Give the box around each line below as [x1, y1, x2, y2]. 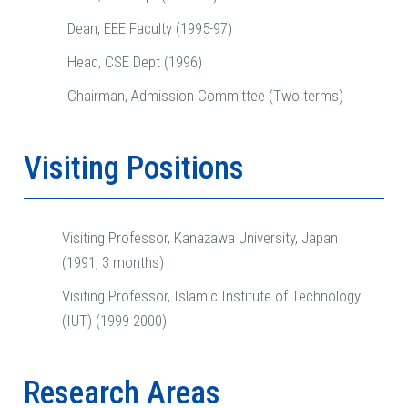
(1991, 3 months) [62, 253, 164, 272]
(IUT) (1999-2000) [62, 311, 167, 331]
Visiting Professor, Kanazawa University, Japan [62, 229, 338, 248]
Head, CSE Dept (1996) [67, 53, 202, 72]
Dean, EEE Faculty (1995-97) [67, 19, 232, 38]
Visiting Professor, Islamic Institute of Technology [62, 287, 361, 306]
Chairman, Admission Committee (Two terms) [67, 87, 343, 106]
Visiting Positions [24, 149, 244, 188]
